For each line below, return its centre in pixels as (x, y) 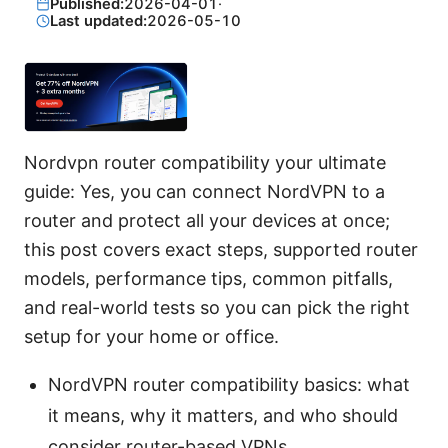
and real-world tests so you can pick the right (217, 307)
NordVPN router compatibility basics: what (229, 384)
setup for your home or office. (151, 336)
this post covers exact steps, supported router (221, 249)
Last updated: (98, 20)
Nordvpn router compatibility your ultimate (205, 162)
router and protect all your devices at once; (207, 220)
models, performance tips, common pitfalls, (208, 278)
